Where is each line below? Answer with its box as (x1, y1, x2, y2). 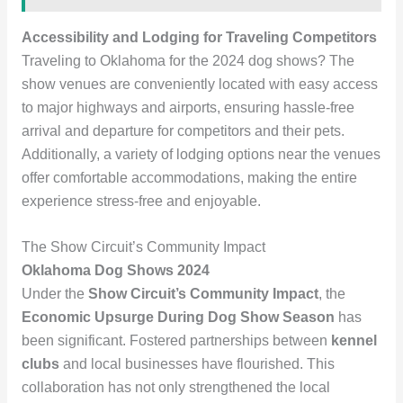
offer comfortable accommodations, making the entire (21, 169, 357, 185)
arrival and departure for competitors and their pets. (21, 122, 345, 139)
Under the (21, 285, 88, 301)
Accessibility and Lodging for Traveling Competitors (21, 29, 377, 45)
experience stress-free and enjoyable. (21, 193, 261, 209)
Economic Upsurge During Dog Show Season (21, 309, 335, 325)
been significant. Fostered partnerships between (21, 332, 331, 348)
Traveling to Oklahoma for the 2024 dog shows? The (21, 52, 354, 68)
